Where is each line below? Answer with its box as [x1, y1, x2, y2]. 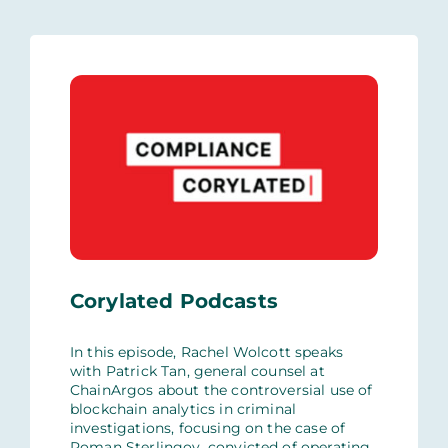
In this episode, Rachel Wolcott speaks [69, 342, 344, 361]
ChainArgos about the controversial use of [69, 380, 373, 399]
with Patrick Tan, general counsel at [69, 361, 325, 380]
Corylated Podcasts [69, 288, 278, 313]
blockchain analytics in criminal [69, 399, 297, 418]
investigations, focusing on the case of [69, 418, 346, 437]
